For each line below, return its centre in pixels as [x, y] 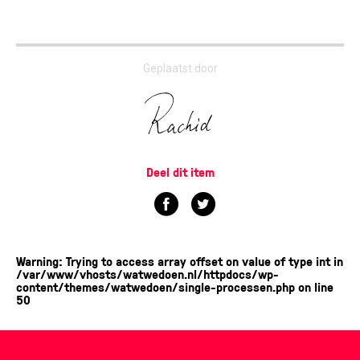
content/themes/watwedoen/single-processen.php [155, 287]
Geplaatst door [180, 68]
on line [314, 287]
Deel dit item [180, 172]
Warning [37, 261]
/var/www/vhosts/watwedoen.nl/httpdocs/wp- [147, 274]
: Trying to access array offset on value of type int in [201, 261]
